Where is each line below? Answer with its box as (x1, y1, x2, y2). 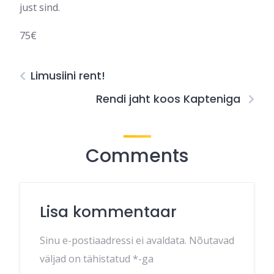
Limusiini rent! (31, 67, 105, 83)
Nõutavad (189, 233, 234, 247)
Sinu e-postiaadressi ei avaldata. (40, 233, 187, 247)
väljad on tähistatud (40, 251, 133, 265)
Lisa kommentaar (40, 201, 177, 223)
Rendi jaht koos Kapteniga (96, 91, 243, 106)
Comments (86, 143, 188, 169)
